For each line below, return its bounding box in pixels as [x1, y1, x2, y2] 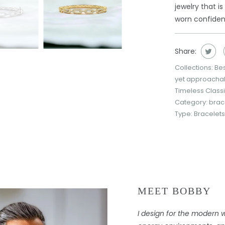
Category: [175, 97, 209, 107]
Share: [175, 46, 196, 56]
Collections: [175, 63, 214, 72]
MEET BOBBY [138, 185, 211, 196]
